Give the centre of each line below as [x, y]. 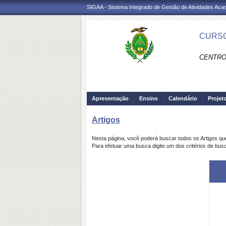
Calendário [183, 98]
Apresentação [110, 98]
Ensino [149, 98]
